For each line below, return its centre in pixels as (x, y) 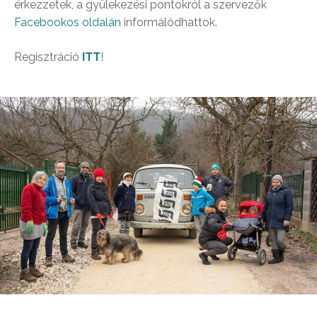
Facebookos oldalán (68, 22)
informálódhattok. (169, 22)
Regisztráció (48, 57)
